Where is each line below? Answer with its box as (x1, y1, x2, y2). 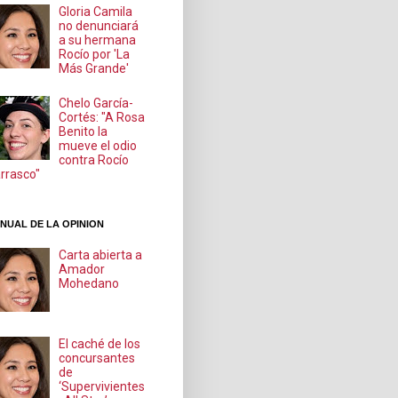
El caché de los (59, 336, 141, 351)
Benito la (59, 123, 108, 139)
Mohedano (59, 276, 120, 291)
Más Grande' (59, 61, 130, 76)
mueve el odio (59, 138, 138, 153)
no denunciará (59, 19, 139, 34)
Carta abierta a (59, 248, 143, 263)
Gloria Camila (59, 4, 133, 20)
